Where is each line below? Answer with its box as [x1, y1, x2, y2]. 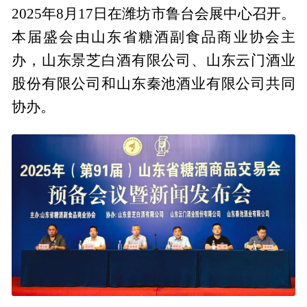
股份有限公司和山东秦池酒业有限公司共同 [12, 76, 295, 92]
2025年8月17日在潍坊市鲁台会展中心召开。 [12, 6, 295, 22]
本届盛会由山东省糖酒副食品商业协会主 [12, 29, 295, 45]
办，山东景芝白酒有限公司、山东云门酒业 [12, 53, 295, 69]
